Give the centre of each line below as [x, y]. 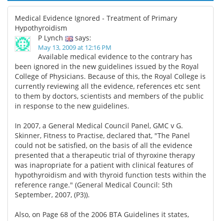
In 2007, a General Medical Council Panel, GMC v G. [99, 125]
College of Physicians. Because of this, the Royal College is [110, 76]
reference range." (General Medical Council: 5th [94, 184]
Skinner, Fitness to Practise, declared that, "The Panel [102, 135]
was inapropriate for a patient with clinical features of [104, 165]
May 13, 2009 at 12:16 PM [75, 47]
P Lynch [51, 37]
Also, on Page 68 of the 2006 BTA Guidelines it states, [102, 214]
